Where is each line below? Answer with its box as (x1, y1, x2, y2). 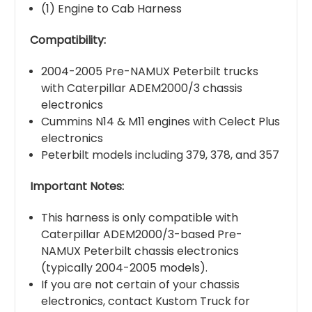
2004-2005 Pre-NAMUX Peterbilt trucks (41, 63, 259, 80)
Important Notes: (30, 178, 124, 195)
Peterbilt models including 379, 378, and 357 (41, 147, 280, 164)
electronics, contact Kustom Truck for (41, 293, 251, 310)
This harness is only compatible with (41, 210, 239, 226)
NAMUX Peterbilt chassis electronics (41, 243, 240, 260)
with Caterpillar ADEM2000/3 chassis (41, 80, 243, 97)
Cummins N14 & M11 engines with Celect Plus (41, 114, 281, 130)
